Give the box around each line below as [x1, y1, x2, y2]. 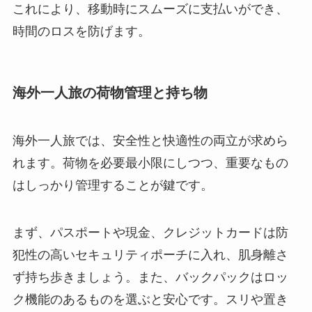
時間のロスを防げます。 [12, 24, 150, 38]
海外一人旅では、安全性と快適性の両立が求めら [12, 134, 288, 148]
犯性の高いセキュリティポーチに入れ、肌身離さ [12, 247, 288, 262]
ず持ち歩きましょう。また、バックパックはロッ [12, 270, 288, 284]
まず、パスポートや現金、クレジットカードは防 [12, 225, 288, 240]
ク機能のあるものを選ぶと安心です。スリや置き [12, 292, 288, 306]
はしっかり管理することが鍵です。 [12, 178, 213, 193]
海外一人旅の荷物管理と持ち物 [12, 84, 208, 100]
